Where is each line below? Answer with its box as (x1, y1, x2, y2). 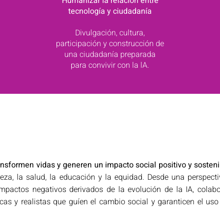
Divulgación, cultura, (75, 27, 145, 39)
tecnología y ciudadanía (68, 5, 152, 17)
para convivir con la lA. (71, 59, 149, 71)
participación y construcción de (56, 38, 164, 50)
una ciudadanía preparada (64, 49, 156, 60)
